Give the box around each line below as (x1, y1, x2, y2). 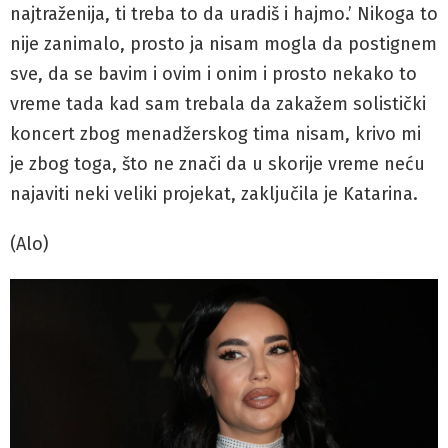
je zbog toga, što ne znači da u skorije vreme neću (10, 152, 425, 175)
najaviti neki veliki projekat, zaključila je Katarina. (10, 182, 418, 205)
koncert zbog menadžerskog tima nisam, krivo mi (10, 122, 421, 145)
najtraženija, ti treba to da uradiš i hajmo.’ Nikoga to (10, 2, 438, 25)
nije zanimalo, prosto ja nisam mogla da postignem (10, 32, 437, 55)
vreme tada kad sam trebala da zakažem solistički (10, 92, 426, 115)
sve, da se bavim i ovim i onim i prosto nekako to (10, 62, 417, 85)
